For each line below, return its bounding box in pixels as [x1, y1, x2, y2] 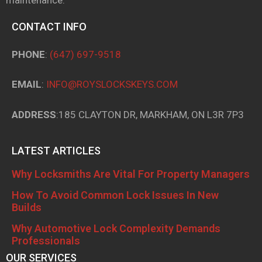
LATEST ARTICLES [12, 144, 101, 157]
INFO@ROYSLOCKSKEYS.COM [46, 78, 178, 91]
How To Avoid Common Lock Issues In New [12, 189, 219, 202]
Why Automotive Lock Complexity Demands [12, 222, 220, 235]
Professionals [12, 235, 80, 247]
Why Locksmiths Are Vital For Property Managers [12, 168, 250, 181]
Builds [12, 201, 42, 214]
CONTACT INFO [12, 20, 87, 33]
